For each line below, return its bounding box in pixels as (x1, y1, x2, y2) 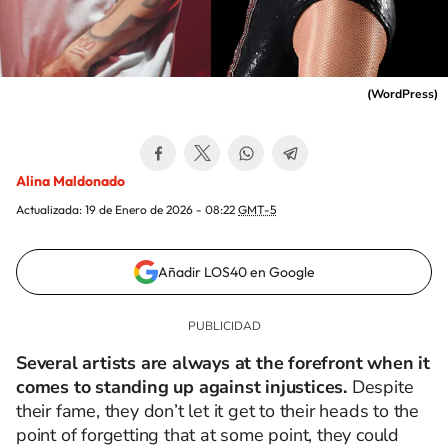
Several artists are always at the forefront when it (16, 351, 430, 375)
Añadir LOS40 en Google (157, 263, 315, 281)
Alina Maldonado (16, 172, 125, 190)
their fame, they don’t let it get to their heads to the (16, 399, 419, 423)
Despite (347, 375, 414, 399)
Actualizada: (16, 202, 85, 217)
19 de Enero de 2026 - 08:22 (85, 202, 238, 217)
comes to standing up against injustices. (16, 375, 347, 399)
